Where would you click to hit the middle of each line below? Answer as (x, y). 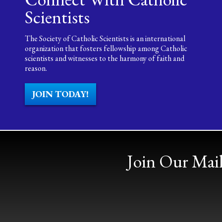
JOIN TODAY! (60, 94)
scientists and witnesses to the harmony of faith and (105, 58)
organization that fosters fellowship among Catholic (106, 48)
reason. (36, 68)
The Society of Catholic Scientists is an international (105, 38)
